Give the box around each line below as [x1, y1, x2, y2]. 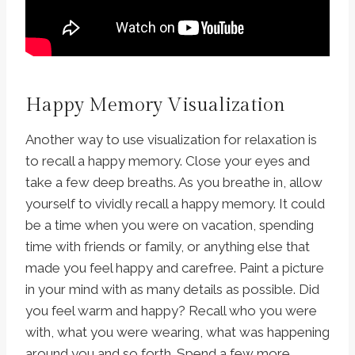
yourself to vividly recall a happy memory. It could [25, 196, 325, 212]
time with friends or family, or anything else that [25, 239, 310, 255]
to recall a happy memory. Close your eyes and [25, 153, 310, 170]
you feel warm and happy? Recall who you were [25, 303, 317, 319]
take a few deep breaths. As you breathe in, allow [25, 174, 323, 191]
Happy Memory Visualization [25, 94, 285, 117]
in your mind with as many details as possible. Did [25, 281, 319, 298]
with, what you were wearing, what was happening [25, 324, 330, 341]
